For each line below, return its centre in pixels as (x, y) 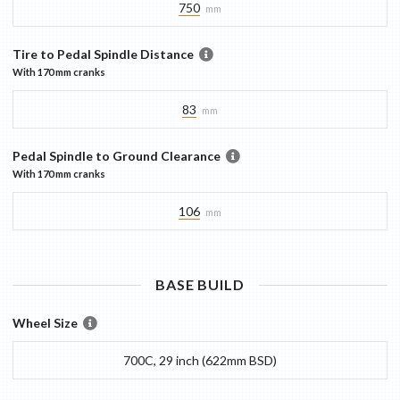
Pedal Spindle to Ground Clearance (117, 155)
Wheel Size (45, 322)
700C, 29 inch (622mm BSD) (200, 360)
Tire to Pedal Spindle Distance (103, 54)
